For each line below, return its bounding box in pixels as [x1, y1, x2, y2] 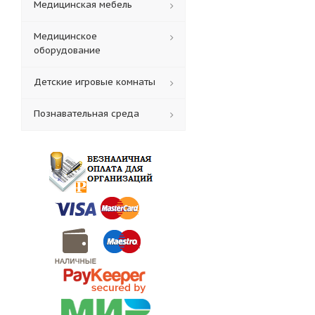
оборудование [34, 44, 101, 56]
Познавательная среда [34, 108, 139, 120]
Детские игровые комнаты [34, 76, 155, 88]
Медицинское [34, 30, 97, 42]
